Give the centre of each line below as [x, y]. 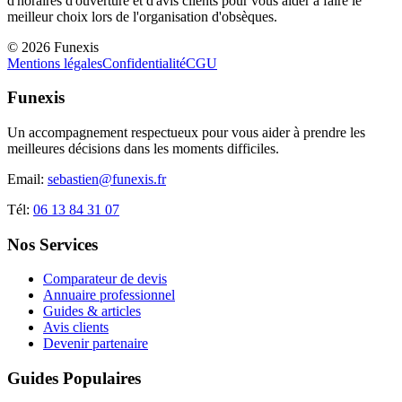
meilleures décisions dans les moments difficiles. [143, 148]
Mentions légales [55, 63]
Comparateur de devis [105, 279]
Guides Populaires [74, 379]
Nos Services [52, 244]
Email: [27, 179]
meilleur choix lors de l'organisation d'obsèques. [142, 16]
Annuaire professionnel [109, 295]
